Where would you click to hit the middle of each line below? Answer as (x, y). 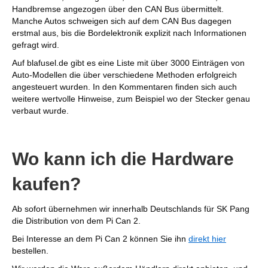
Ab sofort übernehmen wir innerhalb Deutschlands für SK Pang (131, 209)
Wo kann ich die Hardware (123, 159)
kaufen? (46, 184)
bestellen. (30, 251)
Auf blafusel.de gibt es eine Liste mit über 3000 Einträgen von (128, 63)
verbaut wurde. (40, 111)
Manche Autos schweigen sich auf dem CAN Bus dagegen (122, 21)
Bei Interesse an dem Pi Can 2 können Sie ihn (100, 239)
